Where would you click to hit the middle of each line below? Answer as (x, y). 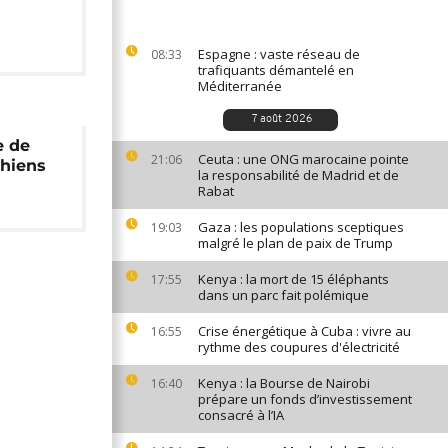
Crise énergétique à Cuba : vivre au (304, 331)
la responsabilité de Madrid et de (298, 175)
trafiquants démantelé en (276, 70)
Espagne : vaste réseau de (279, 54)
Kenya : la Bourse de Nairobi (284, 383)
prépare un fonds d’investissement (305, 399)
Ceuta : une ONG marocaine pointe (303, 159)
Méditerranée (240, 86)
